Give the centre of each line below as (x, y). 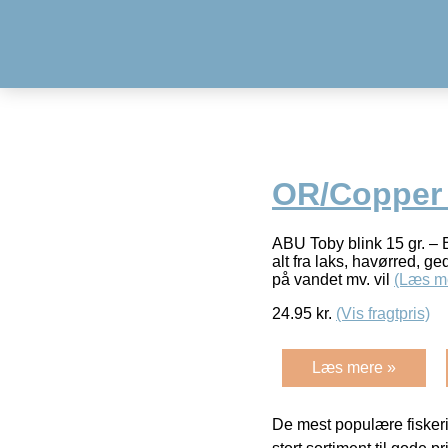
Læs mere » (354, 367)
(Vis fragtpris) (383, 313)
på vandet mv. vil (333, 279)
